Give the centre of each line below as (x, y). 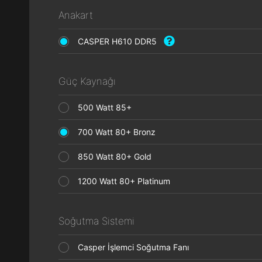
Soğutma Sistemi (96, 221)
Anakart (76, 15)
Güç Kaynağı (87, 81)
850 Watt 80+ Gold (118, 156)
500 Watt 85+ (108, 107)
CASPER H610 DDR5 (121, 41)
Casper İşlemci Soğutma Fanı (137, 247)
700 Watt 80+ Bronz (120, 132)
